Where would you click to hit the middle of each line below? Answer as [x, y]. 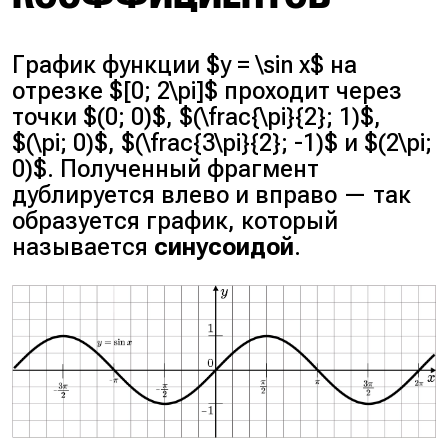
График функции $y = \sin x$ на [185, 65]
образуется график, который [175, 221]
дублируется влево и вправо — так [212, 195]
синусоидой [224, 247]
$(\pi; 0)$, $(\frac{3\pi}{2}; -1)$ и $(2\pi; [222, 143]
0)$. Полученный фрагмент [166, 169]
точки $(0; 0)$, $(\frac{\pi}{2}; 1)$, [197, 117]
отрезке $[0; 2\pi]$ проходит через [207, 91]
